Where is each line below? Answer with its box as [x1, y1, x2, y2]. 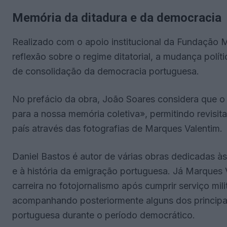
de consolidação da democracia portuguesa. [12, 65, 199, 77]
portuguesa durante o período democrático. [12, 209, 195, 220]
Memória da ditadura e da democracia [12, 10, 221, 25]
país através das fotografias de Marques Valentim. [12, 123, 222, 134]
